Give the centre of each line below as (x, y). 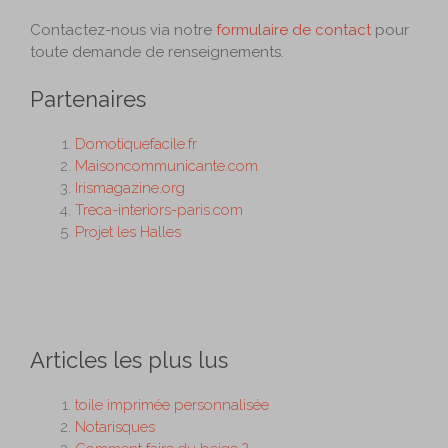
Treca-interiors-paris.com (159, 210)
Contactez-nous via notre (123, 29)
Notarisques (115, 426)
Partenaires (88, 99)
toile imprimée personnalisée (172, 404)
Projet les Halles (128, 232)
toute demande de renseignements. (157, 51)
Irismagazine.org (130, 188)
